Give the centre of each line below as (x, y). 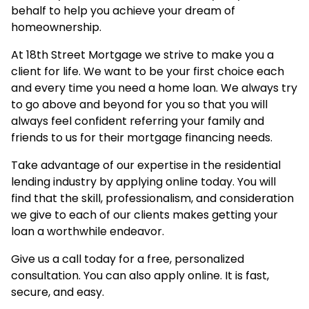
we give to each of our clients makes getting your (144, 215)
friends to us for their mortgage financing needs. (142, 138)
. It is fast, (245, 276)
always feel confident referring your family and (138, 121)
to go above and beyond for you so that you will (139, 105)
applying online (157, 182)
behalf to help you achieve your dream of (123, 11)
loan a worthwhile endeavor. (88, 232)
